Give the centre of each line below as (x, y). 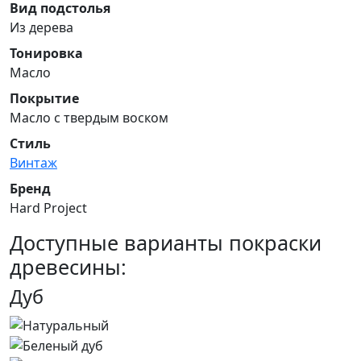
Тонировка (46, 53)
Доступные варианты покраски (166, 243)
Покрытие (44, 98)
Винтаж (33, 163)
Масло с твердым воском (89, 118)
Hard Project (48, 208)
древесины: (68, 267)
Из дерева (41, 27)
